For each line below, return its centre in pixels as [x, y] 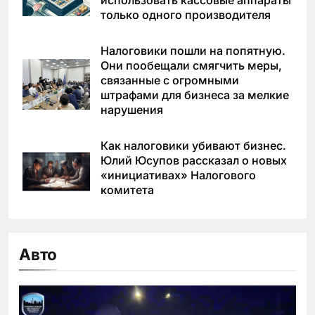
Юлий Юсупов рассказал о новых [194, 161]
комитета [127, 190]
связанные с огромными [170, 81]
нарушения [132, 110]
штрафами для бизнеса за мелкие [195, 95]
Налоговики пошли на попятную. [193, 51]
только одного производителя [186, 15]
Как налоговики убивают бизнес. [193, 146]
